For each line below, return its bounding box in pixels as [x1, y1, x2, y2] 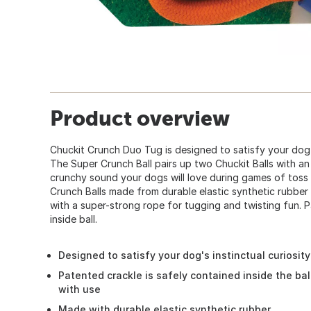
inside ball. [50, 212, 97, 225]
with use [58, 283, 101, 295]
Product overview [50, 106, 230, 130]
